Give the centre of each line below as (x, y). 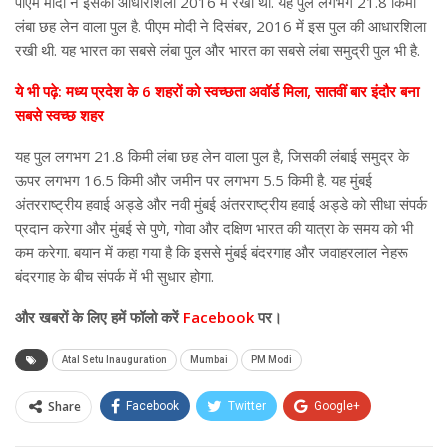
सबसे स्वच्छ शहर (59, 114)
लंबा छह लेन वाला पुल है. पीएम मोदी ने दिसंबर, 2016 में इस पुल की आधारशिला (220, 25)
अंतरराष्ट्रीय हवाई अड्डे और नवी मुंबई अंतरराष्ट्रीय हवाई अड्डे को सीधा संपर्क (221, 203)
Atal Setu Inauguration (114, 359)
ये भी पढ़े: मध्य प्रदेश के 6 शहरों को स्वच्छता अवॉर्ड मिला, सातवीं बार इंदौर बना (217, 90)
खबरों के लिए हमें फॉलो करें (107, 316)
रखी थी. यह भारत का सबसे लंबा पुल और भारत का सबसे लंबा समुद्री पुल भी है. (217, 49)
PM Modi (271, 359)
